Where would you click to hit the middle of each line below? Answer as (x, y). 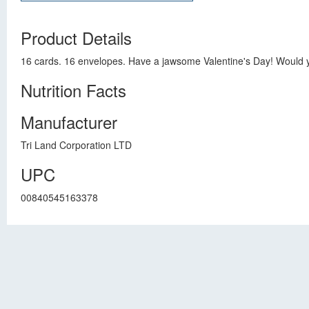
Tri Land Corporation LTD (76, 145)
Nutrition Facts (73, 90)
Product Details (76, 38)
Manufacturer (69, 122)
